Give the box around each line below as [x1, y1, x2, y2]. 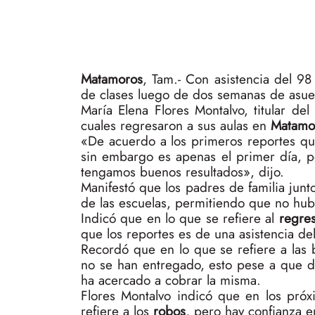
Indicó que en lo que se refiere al [81, 208, 279, 228]
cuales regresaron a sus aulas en [81, 115, 271, 135]
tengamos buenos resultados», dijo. [81, 162, 284, 181]
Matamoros [81, 69, 143, 89]
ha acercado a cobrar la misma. [81, 270, 261, 290]
